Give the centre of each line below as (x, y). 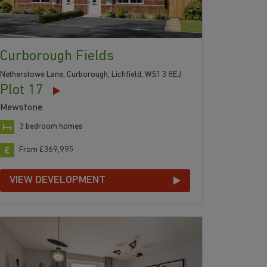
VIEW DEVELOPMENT (58, 181)
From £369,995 (47, 150)
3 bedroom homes (51, 127)
